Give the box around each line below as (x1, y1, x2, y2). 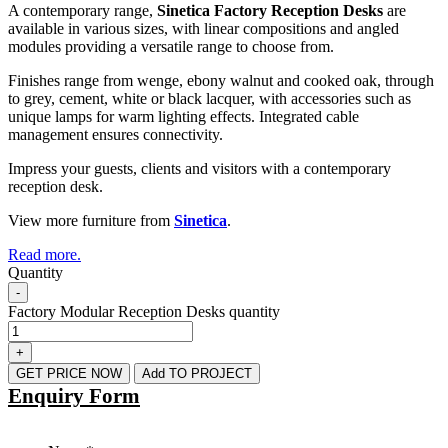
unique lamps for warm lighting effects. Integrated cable (8, 107, 359, 125)
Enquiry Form (8, 383, 140, 408)
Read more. (8, 245, 81, 263)
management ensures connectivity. (8, 125, 223, 143)
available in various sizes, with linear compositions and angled (8, 19, 399, 37)
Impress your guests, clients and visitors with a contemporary (8, 159, 391, 177)
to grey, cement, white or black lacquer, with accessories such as (8, 89, 411, 107)
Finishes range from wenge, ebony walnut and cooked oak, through (8, 71, 434, 89)
